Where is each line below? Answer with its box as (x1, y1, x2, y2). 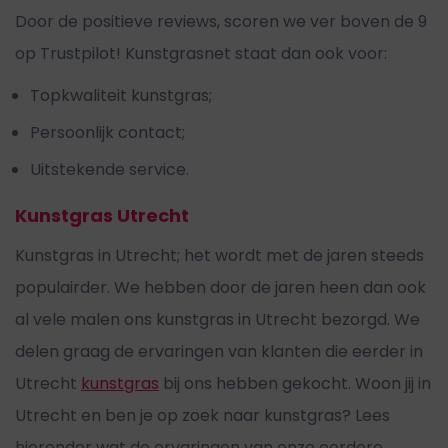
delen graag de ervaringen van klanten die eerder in (15, 340, 423, 363)
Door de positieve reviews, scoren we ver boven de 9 (15, 10, 427, 33)
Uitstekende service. (30, 158, 189, 181)
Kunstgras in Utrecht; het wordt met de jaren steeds (15, 244, 424, 267)
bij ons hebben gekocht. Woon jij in (159, 372, 431, 395)
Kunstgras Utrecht (15, 203, 189, 228)
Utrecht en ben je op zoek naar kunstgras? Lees (15, 404, 390, 427)
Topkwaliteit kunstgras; (30, 84, 212, 107)
